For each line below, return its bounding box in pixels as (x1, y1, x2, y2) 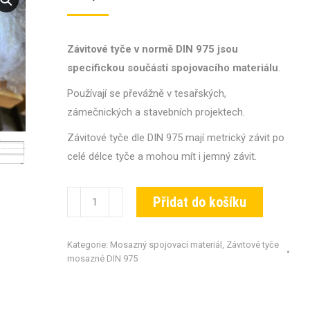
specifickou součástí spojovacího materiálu (66, 62, 278, 74)
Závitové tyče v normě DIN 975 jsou (66, 43, 238, 55)
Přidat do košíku (152, 194, 246, 210)
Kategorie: (66, 239, 110, 250)
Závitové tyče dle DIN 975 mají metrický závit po (66, 131, 284, 144)
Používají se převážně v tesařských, (66, 87, 226, 100)
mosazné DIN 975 (66, 253, 138, 264)
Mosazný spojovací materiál (109, 239, 222, 250)
